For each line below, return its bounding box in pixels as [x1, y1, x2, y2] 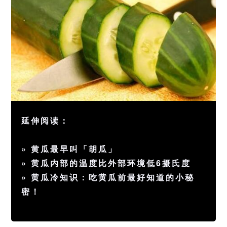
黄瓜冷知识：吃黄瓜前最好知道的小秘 [31, 171, 195, 183]
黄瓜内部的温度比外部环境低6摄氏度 [31, 157, 192, 169]
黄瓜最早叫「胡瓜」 [31, 143, 118, 155]
